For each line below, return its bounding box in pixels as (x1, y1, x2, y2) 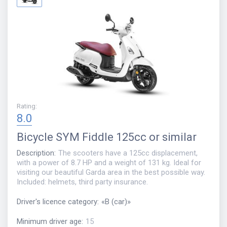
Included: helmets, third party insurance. (17, 177, 148, 187)
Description (17, 148, 54, 158)
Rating (17, 102, 35, 110)
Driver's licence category (17, 197, 97, 207)
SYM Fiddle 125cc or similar (56, 131, 197, 144)
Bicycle (17, 131, 53, 144)
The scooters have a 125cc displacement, (58, 148, 198, 158)
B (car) (105, 197, 127, 207)
